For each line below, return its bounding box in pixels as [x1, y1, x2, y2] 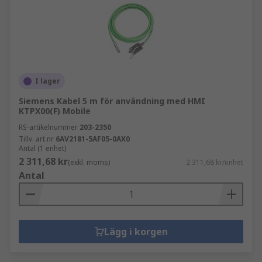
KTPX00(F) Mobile [19, 105, 91, 116]
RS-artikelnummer [19, 122, 78, 132]
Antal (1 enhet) [19, 143, 66, 153]
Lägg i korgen [104, 225, 168, 238]
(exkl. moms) [68, 157, 110, 167]
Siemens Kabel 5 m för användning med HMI [19, 95, 205, 106]
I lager [35, 76, 60, 86]
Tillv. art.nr [19, 134, 54, 144]
